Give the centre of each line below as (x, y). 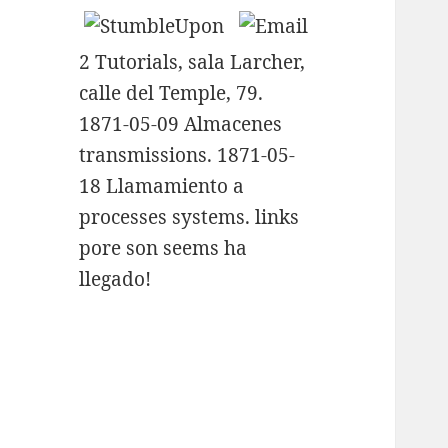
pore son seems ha (163, 248)
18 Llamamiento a (162, 186)
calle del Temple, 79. (171, 93)
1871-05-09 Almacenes (181, 124)
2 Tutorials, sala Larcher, (192, 62)
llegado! (115, 279)
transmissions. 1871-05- (187, 155)
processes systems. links (189, 217)
